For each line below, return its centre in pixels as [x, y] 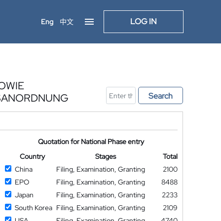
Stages [106, 156]
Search [161, 96]
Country [32, 156]
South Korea [33, 208]
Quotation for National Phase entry [91, 142]
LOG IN [144, 21]
